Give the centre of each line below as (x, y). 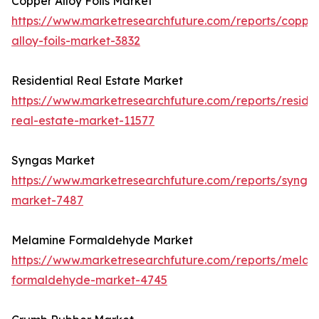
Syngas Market (53, 161)
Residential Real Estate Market (97, 81)
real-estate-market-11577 (83, 121)
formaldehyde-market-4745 (89, 280)
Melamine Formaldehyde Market (102, 240)
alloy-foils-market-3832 (76, 41)
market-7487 (47, 200)
